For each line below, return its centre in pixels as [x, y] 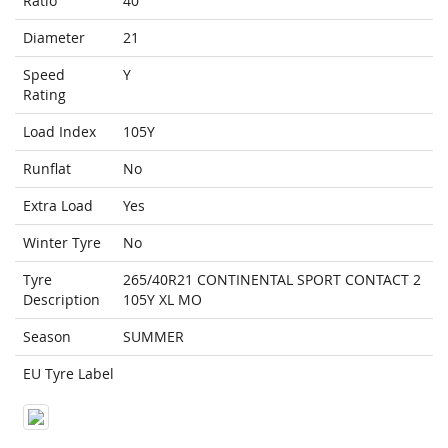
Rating [44, 95]
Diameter [54, 38]
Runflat [47, 169]
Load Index [59, 132]
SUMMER [153, 337]
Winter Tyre [62, 243]
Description [61, 300]
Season [47, 337]
